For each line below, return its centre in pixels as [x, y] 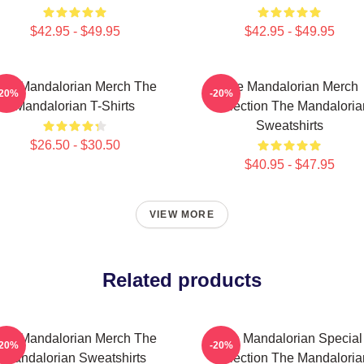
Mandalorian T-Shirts [75, 106]
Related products [182, 280]
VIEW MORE [182, 214]
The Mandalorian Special [289, 338]
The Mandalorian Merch [289, 87]
